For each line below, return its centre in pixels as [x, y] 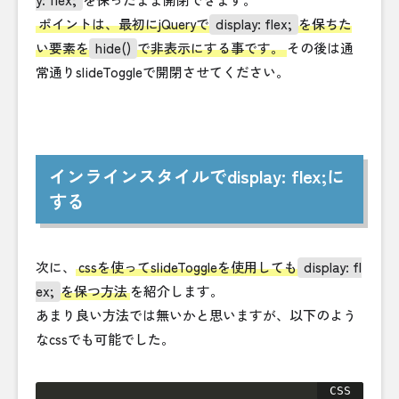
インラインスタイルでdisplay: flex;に [197, 176]
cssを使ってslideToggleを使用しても [188, 267]
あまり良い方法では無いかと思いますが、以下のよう [196, 315]
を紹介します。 [177, 291]
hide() [113, 48]
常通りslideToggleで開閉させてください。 [163, 72]
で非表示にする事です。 [211, 48]
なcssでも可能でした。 [105, 339]
